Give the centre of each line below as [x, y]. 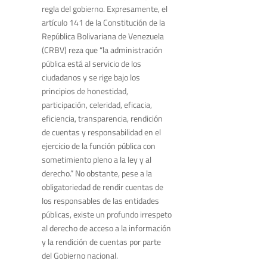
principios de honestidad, [85, 91]
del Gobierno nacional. [80, 256]
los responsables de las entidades [100, 201]
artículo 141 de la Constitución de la [103, 23]
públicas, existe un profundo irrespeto [107, 215]
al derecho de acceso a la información [106, 228]
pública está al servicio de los [91, 64]
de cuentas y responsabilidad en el [101, 132]
